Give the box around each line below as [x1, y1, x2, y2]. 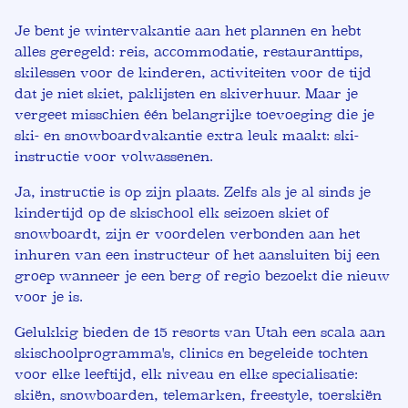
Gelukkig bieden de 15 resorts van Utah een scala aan [15, 324, 385, 341]
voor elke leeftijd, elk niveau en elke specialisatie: [15, 366, 358, 382]
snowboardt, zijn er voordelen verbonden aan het [15, 226, 360, 242]
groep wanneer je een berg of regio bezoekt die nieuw [15, 268, 390, 284]
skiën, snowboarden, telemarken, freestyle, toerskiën [15, 387, 382, 403]
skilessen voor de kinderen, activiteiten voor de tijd [15, 65, 372, 81]
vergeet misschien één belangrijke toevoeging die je [15, 107, 374, 123]
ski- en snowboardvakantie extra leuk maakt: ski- [15, 127, 359, 144]
